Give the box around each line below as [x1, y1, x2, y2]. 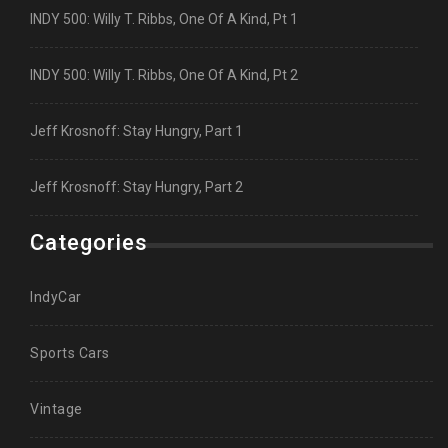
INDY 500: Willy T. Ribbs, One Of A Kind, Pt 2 [30, 67, 298, 84]
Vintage [30, 401, 83, 418]
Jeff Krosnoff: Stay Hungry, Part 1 [30, 123, 243, 140]
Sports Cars [30, 345, 110, 362]
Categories [30, 230, 148, 256]
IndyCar [30, 289, 82, 306]
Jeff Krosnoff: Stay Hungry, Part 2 [30, 179, 243, 196]
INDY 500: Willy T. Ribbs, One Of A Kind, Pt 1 [30, 11, 298, 28]
